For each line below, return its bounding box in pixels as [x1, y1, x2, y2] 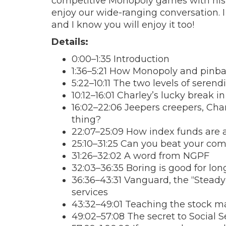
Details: [51, 36, 88, 47]
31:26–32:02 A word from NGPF [72, 150, 209, 161]
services [72, 186, 108, 198]
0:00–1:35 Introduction [72, 53, 169, 65]
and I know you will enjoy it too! [51, 19, 199, 30]
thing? [72, 114, 101, 125]
